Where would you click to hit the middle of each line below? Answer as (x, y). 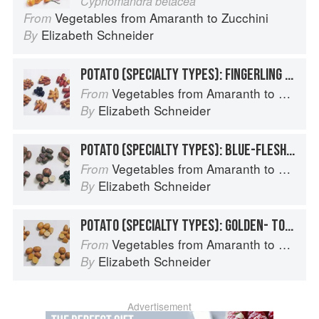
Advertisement (159, 307)
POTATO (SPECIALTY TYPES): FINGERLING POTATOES (289, 75)
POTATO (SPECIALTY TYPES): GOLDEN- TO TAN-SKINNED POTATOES (289, 226)
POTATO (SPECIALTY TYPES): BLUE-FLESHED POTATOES (291, 151)
